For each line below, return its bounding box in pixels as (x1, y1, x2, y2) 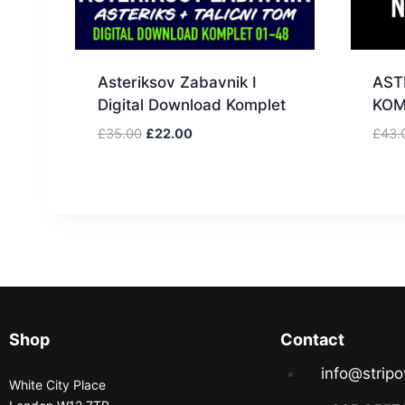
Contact (280, 330, 344, 350)
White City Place (9, 377, 106, 393)
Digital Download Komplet (97, 95, 286, 114)
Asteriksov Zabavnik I (97, 72, 257, 91)
